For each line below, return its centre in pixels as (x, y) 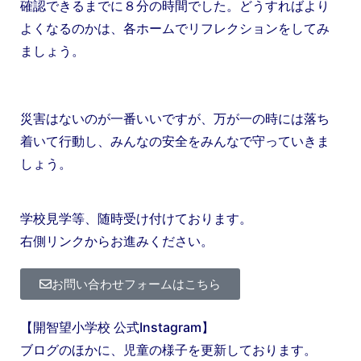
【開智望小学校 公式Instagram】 (117, 327)
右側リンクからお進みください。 (117, 241)
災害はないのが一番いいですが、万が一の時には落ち (175, 118)
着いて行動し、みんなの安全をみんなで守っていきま (175, 141)
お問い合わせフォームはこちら (136, 284)
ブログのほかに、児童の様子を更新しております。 (168, 349)
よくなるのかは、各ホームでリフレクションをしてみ (175, 28)
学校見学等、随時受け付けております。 (136, 218)
